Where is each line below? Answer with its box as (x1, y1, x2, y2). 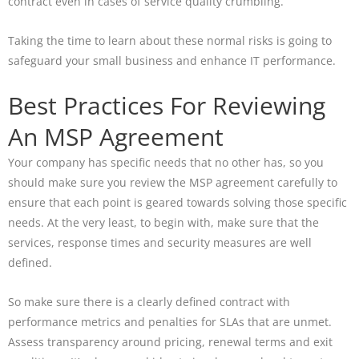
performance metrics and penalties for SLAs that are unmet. (8, 313, 332, 329)
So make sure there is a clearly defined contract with (8, 293, 290, 309)
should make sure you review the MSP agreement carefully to (8, 175, 337, 190)
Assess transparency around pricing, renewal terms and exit (8, 333, 333, 349)
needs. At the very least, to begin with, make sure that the (8, 215, 319, 230)
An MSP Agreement (8, 120, 224, 153)
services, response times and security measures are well (8, 235, 312, 250)
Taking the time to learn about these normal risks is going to (8, 33, 332, 49)
